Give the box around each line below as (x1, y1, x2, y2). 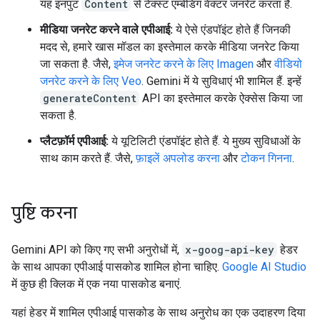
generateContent (43, 91, 136, 105)
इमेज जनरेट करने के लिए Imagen (114, 57, 254, 71)
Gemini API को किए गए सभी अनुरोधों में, (11, 243, 182, 256)
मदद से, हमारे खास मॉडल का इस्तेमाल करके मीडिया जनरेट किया (40, 40, 299, 54)
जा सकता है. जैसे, (40, 57, 114, 71)
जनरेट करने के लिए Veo (40, 74, 141, 88)
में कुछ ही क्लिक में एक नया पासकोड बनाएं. (11, 277, 181, 291)
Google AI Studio (222, 260, 306, 274)
